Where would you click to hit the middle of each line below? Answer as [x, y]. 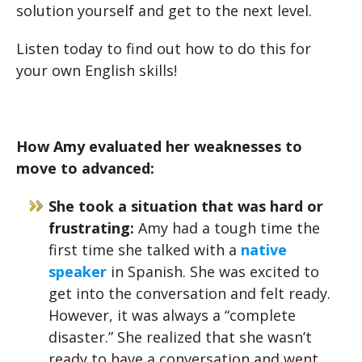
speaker [78, 271]
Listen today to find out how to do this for [164, 48]
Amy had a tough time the [227, 228]
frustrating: [91, 228]
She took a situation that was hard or [186, 206]
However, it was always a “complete [172, 315]
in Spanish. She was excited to [213, 271]
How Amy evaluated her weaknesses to [159, 146]
